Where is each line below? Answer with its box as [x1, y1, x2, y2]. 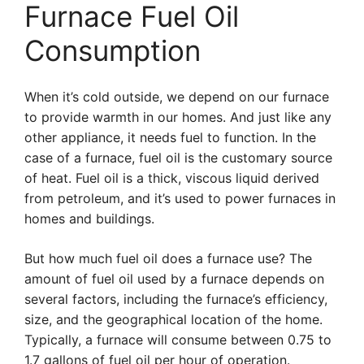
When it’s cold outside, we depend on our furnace [24, 89, 329, 105]
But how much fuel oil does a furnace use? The [24, 250, 312, 266]
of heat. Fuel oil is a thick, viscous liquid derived [24, 170, 319, 186]
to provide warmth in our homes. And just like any [24, 109, 331, 125]
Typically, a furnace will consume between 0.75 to [24, 331, 331, 348]
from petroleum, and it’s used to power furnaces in [24, 190, 336, 206]
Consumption [24, 33, 201, 67]
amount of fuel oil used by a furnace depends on [24, 271, 324, 287]
